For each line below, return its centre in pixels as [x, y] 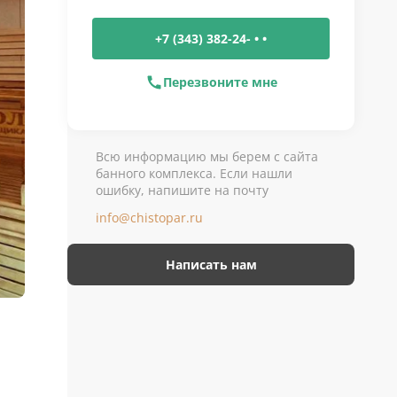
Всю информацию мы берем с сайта [207, 156]
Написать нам [211, 265]
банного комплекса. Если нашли [194, 173]
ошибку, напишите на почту [182, 190]
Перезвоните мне [220, 82]
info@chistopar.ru [149, 218]
